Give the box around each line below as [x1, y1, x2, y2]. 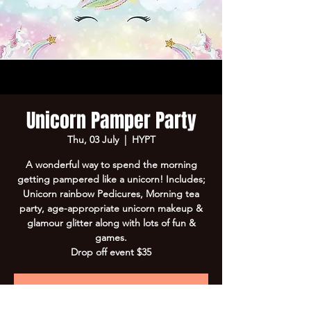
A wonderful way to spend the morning [25, 158, 197, 171]
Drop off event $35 [71, 246, 151, 258]
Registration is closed [58, 289, 164, 303]
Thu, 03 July [67, 133, 119, 146]
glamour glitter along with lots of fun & [26, 217, 196, 229]
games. [95, 231, 127, 244]
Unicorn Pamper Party [26, 106, 196, 135]
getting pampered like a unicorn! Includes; [17, 173, 205, 185]
